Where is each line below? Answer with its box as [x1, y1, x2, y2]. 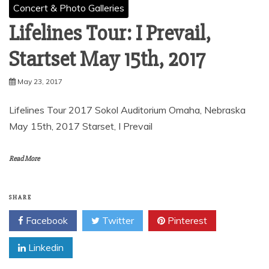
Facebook [23, 214, 68, 226]
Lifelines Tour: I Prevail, [9, 20, 211, 47]
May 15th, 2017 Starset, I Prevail [9, 120, 153, 132]
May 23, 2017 [17, 77, 62, 86]
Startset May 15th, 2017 [9, 46, 205, 73]
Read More [9, 154, 40, 163]
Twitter [100, 214, 134, 226]
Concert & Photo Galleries [13, 2, 124, 14]
